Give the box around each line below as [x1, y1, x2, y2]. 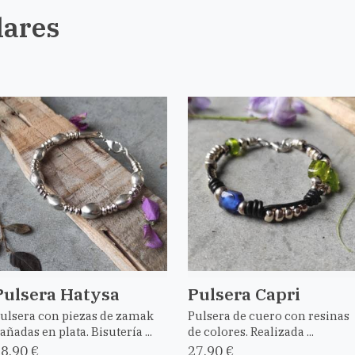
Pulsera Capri [187, 283, 300, 306]
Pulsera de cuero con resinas [187, 308, 349, 324]
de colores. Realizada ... [187, 324, 314, 340]
